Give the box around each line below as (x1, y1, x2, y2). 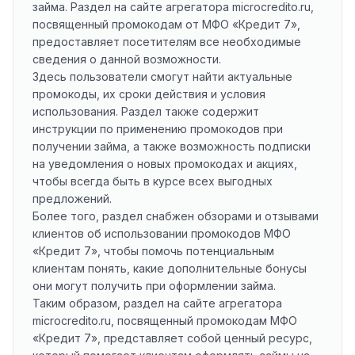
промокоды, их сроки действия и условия (32, 87, 265, 101)
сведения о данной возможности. (32, 52, 221, 66)
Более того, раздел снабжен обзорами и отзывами (32, 209, 319, 223)
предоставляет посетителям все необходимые (32, 35, 301, 48)
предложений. (32, 192, 112, 205)
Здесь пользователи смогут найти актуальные (32, 70, 292, 83)
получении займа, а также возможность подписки (32, 139, 311, 153)
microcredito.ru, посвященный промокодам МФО (32, 314, 297, 327)
